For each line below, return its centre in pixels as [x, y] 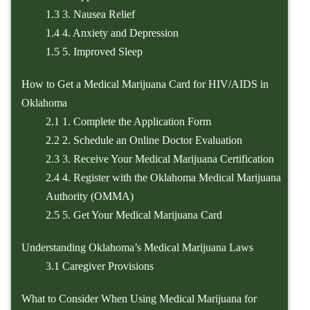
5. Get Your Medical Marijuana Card [141, 215]
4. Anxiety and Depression [119, 33]
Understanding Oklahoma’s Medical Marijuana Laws [138, 248]
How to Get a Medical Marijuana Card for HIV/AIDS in [145, 84]
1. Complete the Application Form [136, 122]
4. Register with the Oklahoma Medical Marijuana [171, 178]
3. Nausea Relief [98, 15]
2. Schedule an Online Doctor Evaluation [151, 140]
